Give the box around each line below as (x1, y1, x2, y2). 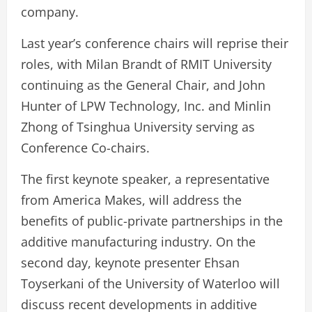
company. (21, 3, 79, 20)
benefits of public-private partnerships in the (21, 212, 283, 229)
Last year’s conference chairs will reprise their (21, 35, 288, 52)
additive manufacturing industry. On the (21, 233, 256, 250)
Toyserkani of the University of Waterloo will (21, 275, 280, 292)
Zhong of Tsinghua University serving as (21, 118, 255, 135)
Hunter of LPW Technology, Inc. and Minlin (21, 97, 271, 114)
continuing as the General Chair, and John (21, 77, 265, 93)
